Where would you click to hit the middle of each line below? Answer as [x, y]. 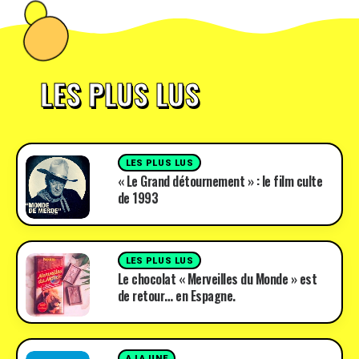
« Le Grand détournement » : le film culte [220, 181]
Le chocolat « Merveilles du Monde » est [217, 279]
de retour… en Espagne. [176, 296]
